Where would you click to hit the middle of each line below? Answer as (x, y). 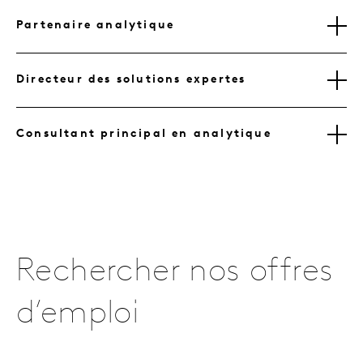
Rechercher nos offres (175, 273)
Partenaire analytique (96, 26)
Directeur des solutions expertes (131, 80)
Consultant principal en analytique (144, 135)
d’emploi (78, 315)
